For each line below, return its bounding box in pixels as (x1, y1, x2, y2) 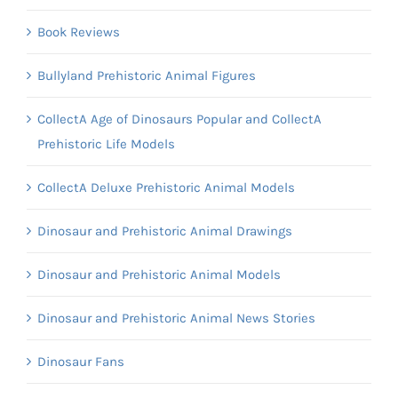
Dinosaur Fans (37, 353, 124, 370)
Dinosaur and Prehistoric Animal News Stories (37, 309, 315, 326)
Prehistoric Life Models (37, 135, 175, 152)
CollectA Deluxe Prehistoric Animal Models (37, 179, 295, 195)
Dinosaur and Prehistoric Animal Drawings (37, 222, 292, 239)
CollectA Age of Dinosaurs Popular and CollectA (37, 110, 322, 127)
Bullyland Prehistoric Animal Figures (37, 67, 256, 84)
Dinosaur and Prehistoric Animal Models (37, 266, 281, 283)
